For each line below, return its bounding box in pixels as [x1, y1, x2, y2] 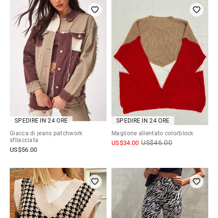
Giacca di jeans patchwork [10, 130, 83, 137]
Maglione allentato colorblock [111, 130, 194, 137]
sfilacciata [10, 137, 39, 144]
